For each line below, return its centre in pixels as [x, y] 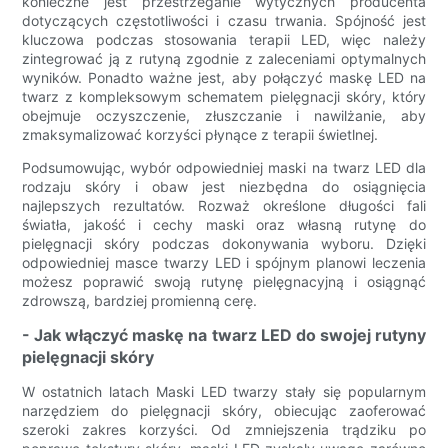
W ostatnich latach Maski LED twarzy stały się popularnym [224, 392]
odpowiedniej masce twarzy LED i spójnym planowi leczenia [224, 263]
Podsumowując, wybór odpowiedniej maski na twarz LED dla [224, 168]
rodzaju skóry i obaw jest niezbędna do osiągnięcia [224, 187]
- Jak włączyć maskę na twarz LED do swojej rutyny [224, 335]
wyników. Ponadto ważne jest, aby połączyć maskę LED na [224, 78]
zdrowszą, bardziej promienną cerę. [140, 301]
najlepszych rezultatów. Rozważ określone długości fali [224, 206]
